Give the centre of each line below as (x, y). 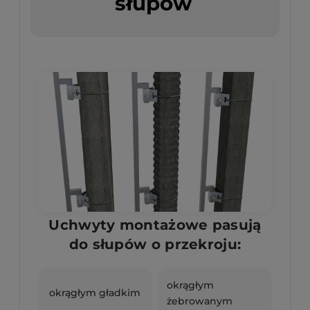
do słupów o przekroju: (155, 244)
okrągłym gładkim (95, 293)
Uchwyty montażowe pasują (155, 225)
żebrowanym (200, 301)
